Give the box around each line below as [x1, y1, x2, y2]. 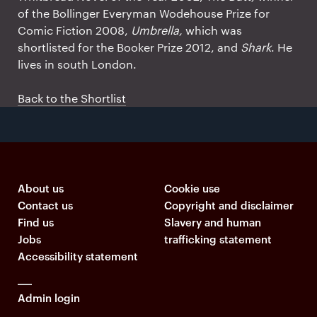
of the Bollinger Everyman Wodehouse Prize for [18, 5, 270, 21]
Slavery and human [163, 214, 261, 229]
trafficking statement [163, 231, 272, 246]
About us [18, 180, 64, 195]
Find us [18, 214, 54, 229]
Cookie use [163, 180, 220, 195]
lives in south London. [18, 56, 137, 71]
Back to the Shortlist [18, 90, 126, 105]
